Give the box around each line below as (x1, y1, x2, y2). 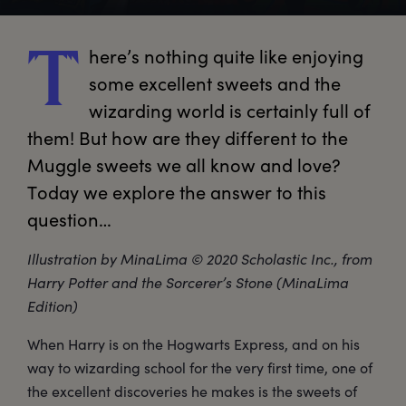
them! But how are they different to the (27, 125, 348, 150)
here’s (89, 43, 140, 69)
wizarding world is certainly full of (89, 98, 371, 123)
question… (27, 207, 116, 232)
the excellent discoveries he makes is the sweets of (27, 382, 357, 401)
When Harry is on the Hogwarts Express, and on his (27, 334, 360, 354)
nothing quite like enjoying (140, 43, 363, 69)
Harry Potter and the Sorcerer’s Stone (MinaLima (27, 273, 349, 293)
